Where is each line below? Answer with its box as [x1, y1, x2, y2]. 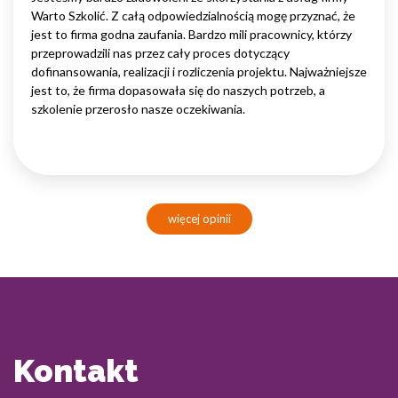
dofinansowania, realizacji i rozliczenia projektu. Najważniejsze [31, 64, 367, 80]
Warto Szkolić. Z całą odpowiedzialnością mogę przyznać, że [31, 8, 355, 24]
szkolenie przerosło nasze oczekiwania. [31, 101, 245, 117]
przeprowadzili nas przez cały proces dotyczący [31, 45, 290, 61]
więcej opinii [167, 211, 231, 227]
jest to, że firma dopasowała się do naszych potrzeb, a [31, 83, 325, 99]
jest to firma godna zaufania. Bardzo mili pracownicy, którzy [31, 27, 352, 43]
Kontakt [13, 353, 139, 390]
